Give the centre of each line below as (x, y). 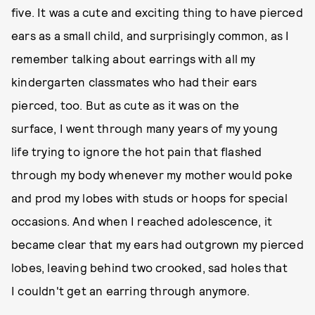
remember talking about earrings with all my (134, 58)
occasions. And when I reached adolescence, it (142, 221)
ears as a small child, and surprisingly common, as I (150, 35)
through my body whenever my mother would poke (152, 174)
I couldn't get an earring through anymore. (134, 290)
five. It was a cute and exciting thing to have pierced (157, 12)
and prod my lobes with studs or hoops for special (149, 198)
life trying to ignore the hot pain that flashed (137, 151)
